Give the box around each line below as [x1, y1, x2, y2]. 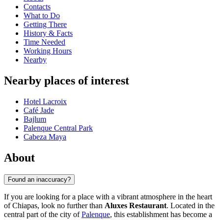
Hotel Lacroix [24, 97, 67, 106]
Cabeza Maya [24, 133, 66, 141]
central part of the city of [4, 210, 82, 219]
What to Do [24, 11, 60, 20]
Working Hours [24, 47, 72, 55]
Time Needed [24, 38, 65, 47]
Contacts [24, 2, 51, 11]
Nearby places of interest [4, 74, 129, 87]
